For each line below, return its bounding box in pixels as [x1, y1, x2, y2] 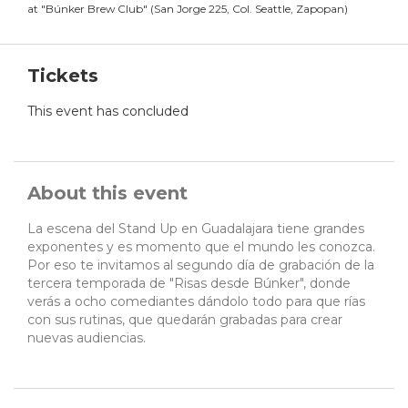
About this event [27, 182, 188, 205]
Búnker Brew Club [46, 2, 143, 16]
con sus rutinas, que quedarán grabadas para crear [27, 311, 342, 329]
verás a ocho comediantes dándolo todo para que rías [27, 293, 365, 311]
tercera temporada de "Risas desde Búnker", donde [27, 275, 351, 292]
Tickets [27, 65, 98, 87]
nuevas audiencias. [27, 330, 146, 347]
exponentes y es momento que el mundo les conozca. [27, 239, 375, 256]
